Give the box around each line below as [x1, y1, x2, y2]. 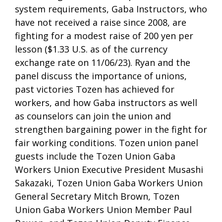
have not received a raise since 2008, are [15, 16, 186, 28]
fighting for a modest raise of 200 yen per [15, 29, 193, 42]
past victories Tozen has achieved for [15, 83, 174, 95]
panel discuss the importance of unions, [15, 69, 187, 82]
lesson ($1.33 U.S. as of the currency [15, 43, 167, 55]
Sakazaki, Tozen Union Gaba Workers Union [15, 176, 203, 189]
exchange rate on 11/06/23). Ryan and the [15, 56, 190, 68]
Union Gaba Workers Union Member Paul [15, 203, 192, 216]
